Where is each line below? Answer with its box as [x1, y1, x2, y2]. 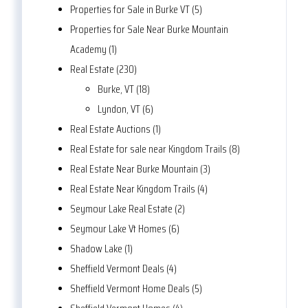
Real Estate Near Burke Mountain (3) [70, 160, 210, 178]
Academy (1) [70, 41, 117, 58]
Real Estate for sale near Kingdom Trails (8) [70, 140, 240, 158]
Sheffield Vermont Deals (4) [70, 260, 177, 278]
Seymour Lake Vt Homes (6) [70, 220, 179, 238]
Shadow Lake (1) [70, 240, 133, 258]
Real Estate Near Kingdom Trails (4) [70, 180, 208, 198]
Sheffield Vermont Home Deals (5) [70, 280, 202, 298]
